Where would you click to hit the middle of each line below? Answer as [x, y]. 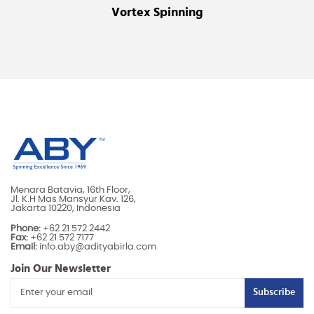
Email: [24, 247]
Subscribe [274, 293]
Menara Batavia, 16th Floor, [70, 190]
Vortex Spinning [157, 12]
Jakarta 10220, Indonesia [66, 208]
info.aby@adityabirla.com [97, 247]
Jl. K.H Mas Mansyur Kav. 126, [73, 199]
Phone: [26, 228]
